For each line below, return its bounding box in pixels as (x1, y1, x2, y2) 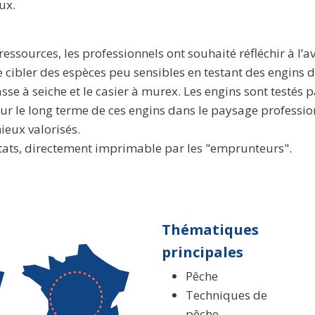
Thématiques (161, 219, 259, 239)
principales (161, 241, 243, 262)
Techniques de (185, 286, 267, 303)
